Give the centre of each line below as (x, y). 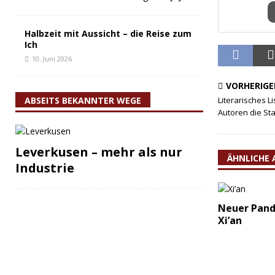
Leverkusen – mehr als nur (99, 152)
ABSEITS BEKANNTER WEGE (83, 100)
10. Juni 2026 (52, 59)
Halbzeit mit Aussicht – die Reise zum (108, 33)
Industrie (45, 168)
